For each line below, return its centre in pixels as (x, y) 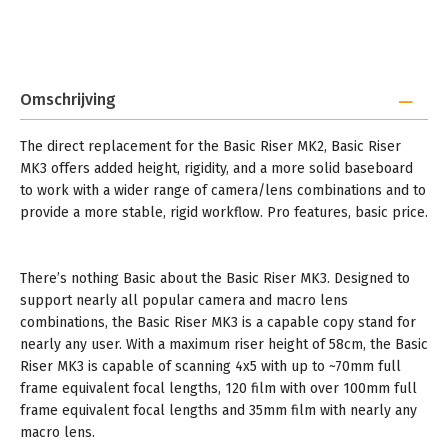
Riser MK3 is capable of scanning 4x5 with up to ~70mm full (210, 366)
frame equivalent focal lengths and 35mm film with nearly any (218, 410)
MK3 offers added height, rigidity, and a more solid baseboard (216, 168)
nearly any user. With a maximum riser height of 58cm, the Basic (224, 344)
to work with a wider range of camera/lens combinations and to (223, 190)
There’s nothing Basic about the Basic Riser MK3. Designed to (215, 278)
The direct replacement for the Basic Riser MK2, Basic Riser (210, 146)
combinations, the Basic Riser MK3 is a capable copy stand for (218, 322)
